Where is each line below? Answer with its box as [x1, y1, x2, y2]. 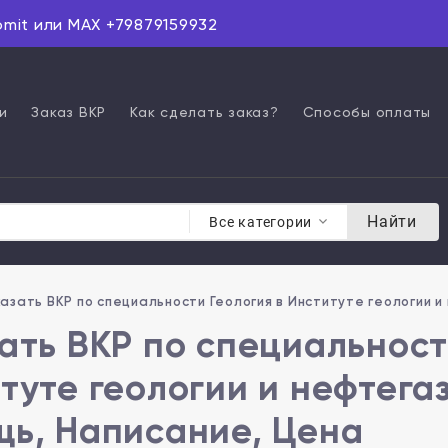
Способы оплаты [302, 104, 431, 120]
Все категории [209, 213, 312, 230]
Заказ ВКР [31, 104, 106, 120]
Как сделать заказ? [130, 104, 279, 120]
